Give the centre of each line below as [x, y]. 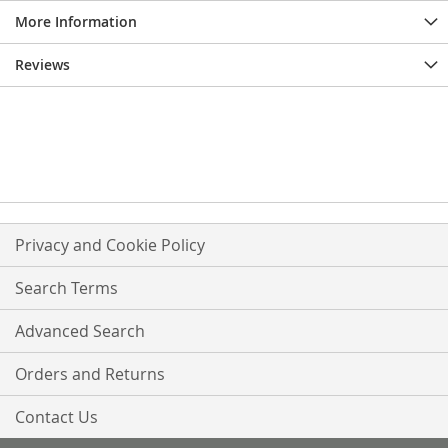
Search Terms [66, 288]
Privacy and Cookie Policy [110, 245]
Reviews [42, 65]
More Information [76, 22]
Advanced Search [80, 331]
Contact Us [56, 417]
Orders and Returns [90, 374]
